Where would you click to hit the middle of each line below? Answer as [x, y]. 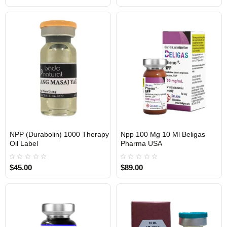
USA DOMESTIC [147, 148]
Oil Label [24, 144]
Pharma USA [141, 144]
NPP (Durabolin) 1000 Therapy [59, 135]
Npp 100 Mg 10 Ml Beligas [163, 135]
